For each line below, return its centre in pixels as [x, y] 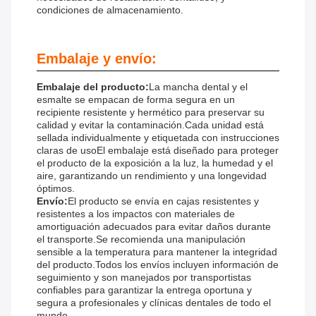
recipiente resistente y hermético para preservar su [151, 113]
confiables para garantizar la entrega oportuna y [144, 290]
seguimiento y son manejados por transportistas [144, 278]
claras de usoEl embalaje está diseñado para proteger [158, 151]
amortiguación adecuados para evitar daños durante [154, 227]
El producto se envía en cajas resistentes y [163, 201]
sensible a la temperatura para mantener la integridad [157, 252]
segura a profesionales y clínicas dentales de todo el [154, 303]
